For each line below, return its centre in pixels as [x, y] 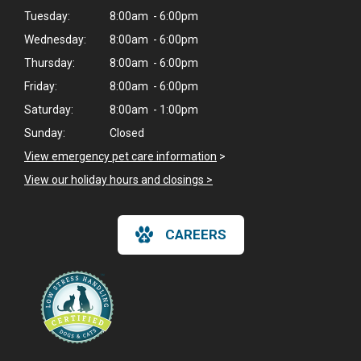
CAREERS [195, 234]
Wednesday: [55, 39]
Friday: [41, 86]
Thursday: [50, 62]
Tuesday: [47, 16]
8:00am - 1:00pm [153, 109]
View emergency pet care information [120, 156]
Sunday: [45, 133]
